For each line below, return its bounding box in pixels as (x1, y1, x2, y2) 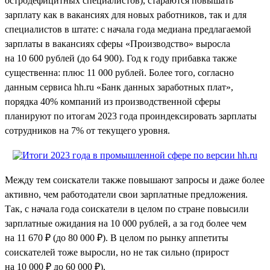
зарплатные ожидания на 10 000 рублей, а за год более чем (5, 218, 246, 228)
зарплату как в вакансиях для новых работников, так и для (5, 9, 246, 20)
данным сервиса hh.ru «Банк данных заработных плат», (5, 81, 233, 92)
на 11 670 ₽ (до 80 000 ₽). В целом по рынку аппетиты (5, 232, 228, 243)
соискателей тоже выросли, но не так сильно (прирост (5, 246, 229, 257)
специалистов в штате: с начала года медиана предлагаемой (5, 24, 251, 34)
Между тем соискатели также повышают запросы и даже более (5, 174, 265, 185)
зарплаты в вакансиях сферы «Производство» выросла (5, 38, 230, 49)
